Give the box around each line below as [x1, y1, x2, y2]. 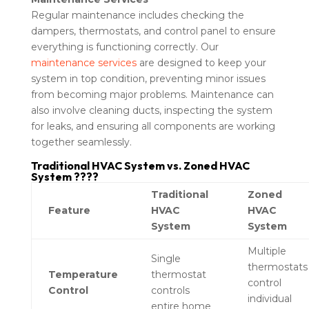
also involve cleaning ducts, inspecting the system [30, 103, 272, 117]
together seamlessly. [30, 135, 132, 148]
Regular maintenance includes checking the [30, 8, 244, 21]
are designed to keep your [136, 56, 266, 69]
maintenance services [30, 56, 137, 69]
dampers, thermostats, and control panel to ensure [30, 24, 276, 37]
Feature [48, 203, 90, 217]
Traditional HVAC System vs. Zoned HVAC [30, 158, 250, 172]
